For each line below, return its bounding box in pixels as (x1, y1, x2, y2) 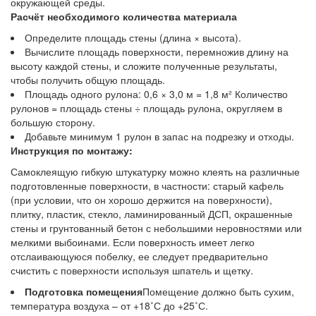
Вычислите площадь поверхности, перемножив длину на (25, 44, 288, 59)
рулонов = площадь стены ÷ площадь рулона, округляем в (11, 100, 282, 115)
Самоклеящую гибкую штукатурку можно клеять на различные (11, 164, 300, 178)
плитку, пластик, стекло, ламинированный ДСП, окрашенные (11, 206, 293, 221)
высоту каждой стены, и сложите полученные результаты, (11, 58, 277, 73)
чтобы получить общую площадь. (11, 72, 165, 87)
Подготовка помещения (25, 284, 142, 298)
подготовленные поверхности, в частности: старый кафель (11, 178, 284, 193)
